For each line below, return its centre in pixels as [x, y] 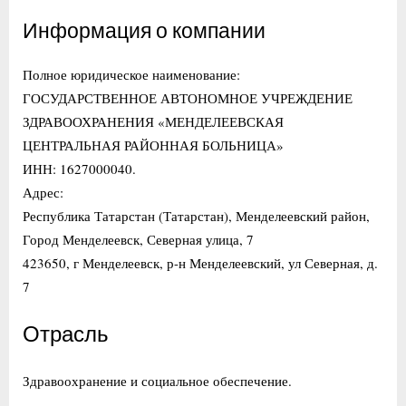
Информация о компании [144, 32]
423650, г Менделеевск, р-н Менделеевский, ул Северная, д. [200, 262]
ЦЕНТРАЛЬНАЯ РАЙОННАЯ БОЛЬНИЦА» [153, 145]
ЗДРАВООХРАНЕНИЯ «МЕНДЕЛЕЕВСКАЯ [153, 121]
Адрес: [43, 192]
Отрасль [66, 335]
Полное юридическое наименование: [131, 74]
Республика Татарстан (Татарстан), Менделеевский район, [196, 215]
